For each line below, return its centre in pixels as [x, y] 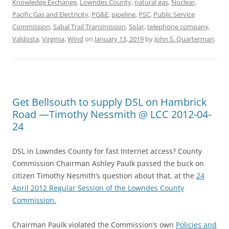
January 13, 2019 [119, 39]
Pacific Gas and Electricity [50, 14]
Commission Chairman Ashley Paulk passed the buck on [108, 163]
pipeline [123, 14]
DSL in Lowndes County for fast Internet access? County [107, 151]
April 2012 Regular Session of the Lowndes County [98, 188]
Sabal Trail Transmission [89, 27]
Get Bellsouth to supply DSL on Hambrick [110, 102]
